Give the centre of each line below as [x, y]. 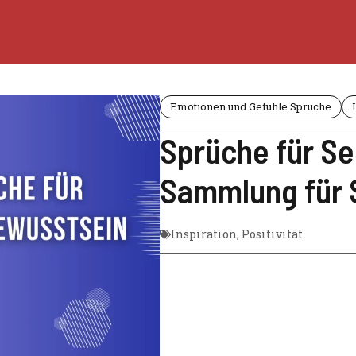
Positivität [273, 234]
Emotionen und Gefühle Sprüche [251, 106]
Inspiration [204, 234]
